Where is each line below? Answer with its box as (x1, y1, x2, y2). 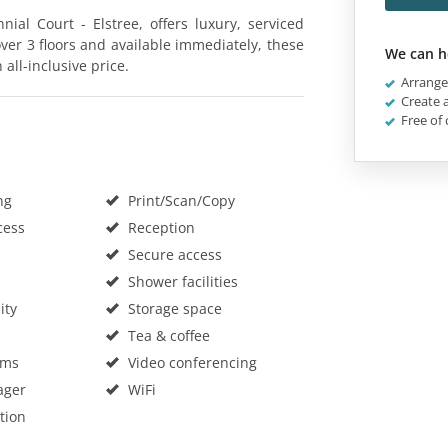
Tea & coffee (123, 325, 210, 345)
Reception (123, 217, 195, 237)
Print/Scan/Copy (123, 190, 235, 210)
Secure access (123, 244, 222, 264)
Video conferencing (123, 352, 257, 372)
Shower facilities (123, 271, 238, 291)
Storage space (123, 298, 222, 318)
